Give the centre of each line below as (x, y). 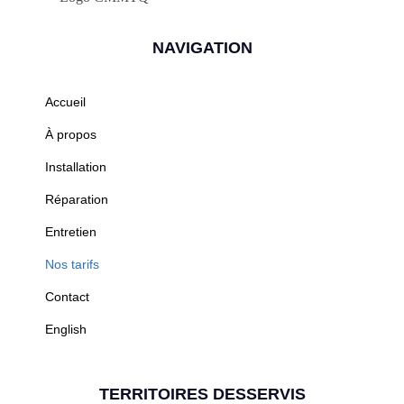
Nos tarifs (72, 265)
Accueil (65, 102)
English (66, 330)
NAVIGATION (202, 48)
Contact (67, 297)
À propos (71, 135)
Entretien (71, 232)
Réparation (77, 200)
